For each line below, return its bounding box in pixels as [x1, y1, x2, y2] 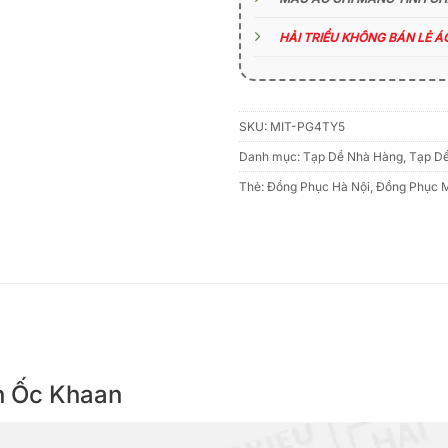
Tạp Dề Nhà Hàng [303, 149, 403, 165]
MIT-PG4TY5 [270, 119, 345, 135]
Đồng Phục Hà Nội [267, 179, 370, 195]
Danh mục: [239, 149, 303, 165]
